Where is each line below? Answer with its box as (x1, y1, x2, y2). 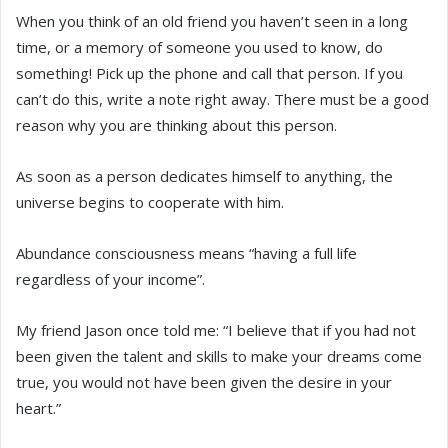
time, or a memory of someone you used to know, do (16, 37, 383, 57)
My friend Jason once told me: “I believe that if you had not (16, 320, 416, 340)
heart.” (16, 398, 61, 418)
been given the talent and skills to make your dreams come (16, 346, 422, 366)
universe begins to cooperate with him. (16, 192, 284, 212)
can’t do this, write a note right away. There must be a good (16, 89, 429, 109)
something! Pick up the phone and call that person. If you (16, 63, 403, 83)
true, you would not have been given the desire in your (16, 372, 392, 392)
